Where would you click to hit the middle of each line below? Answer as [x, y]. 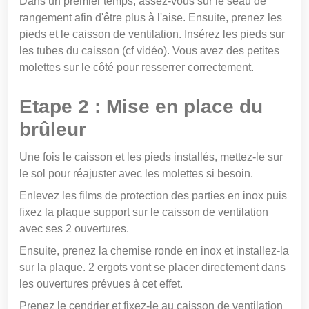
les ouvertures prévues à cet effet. [101, 283]
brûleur [56, 129]
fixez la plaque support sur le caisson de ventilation [144, 212]
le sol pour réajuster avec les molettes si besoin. [138, 173]
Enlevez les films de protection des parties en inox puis [153, 195]
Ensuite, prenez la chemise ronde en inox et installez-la [154, 250]
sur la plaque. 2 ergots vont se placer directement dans [152, 267]
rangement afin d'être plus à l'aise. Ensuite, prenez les [151, 17]
